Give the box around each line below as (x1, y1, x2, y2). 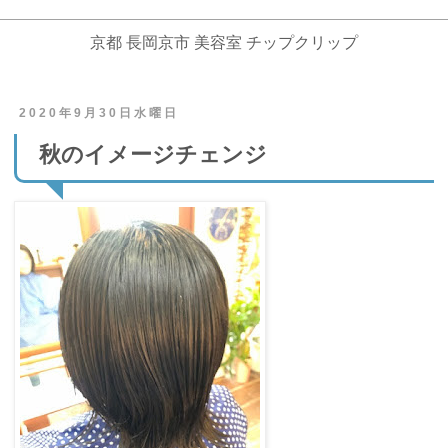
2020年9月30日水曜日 (18, 106, 179, 120)
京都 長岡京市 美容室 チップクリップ (90, 34, 358, 51)
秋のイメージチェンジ (39, 141, 267, 167)
